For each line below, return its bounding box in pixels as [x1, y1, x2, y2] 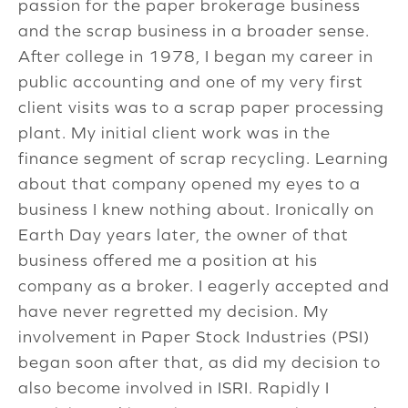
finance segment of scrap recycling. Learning [18, 148, 389, 168]
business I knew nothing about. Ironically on [18, 199, 374, 219]
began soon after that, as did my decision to [18, 352, 381, 372]
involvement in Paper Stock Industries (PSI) [18, 327, 370, 347]
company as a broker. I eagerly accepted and [18, 276, 390, 296]
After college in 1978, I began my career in [18, 46, 373, 66]
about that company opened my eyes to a [18, 174, 361, 194]
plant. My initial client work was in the [18, 123, 331, 143]
